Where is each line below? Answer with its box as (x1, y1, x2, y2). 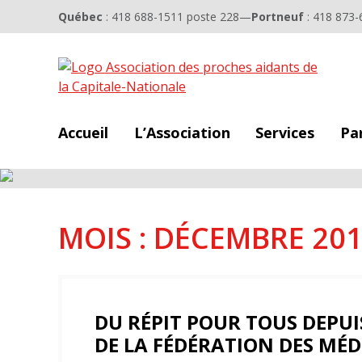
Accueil (58, 122, 108, 142)
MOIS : (58, 217, 154, 258)
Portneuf (251, 9, 304, 24)
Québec (58, 9, 103, 24)
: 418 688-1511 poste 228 (103, 9, 239, 24)
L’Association (133, 122, 230, 142)
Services (255, 122, 314, 142)
